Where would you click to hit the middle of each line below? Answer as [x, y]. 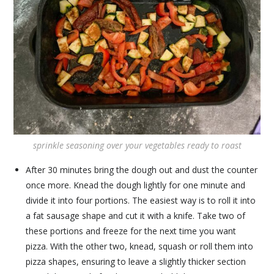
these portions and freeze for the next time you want [131, 231]
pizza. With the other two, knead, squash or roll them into [140, 246]
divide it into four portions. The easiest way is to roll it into [141, 200]
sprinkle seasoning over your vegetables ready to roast [137, 145]
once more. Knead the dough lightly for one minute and [136, 185]
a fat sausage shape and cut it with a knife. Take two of [136, 215]
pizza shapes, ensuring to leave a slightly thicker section [136, 261]
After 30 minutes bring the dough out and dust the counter [142, 169]
